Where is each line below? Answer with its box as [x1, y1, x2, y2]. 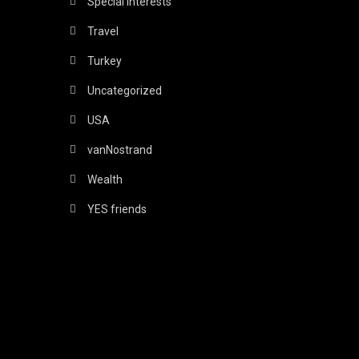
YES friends [87, 202, 147, 216]
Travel [87, 24, 119, 38]
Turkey [87, 54, 123, 67]
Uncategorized [87, 83, 163, 97]
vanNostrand [87, 143, 153, 156]
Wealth [87, 172, 123, 186]
